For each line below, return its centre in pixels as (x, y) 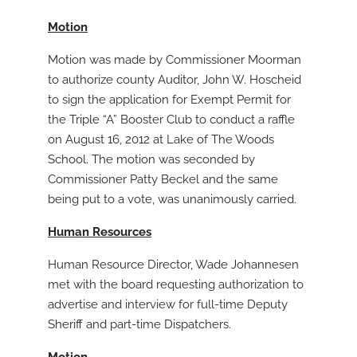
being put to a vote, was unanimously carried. (172, 200)
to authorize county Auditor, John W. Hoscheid (175, 80)
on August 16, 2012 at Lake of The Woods (161, 140)
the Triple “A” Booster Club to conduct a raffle (171, 120)
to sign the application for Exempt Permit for (169, 100)
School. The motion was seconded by (151, 160)
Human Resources (100, 232)
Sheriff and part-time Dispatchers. (139, 325)
